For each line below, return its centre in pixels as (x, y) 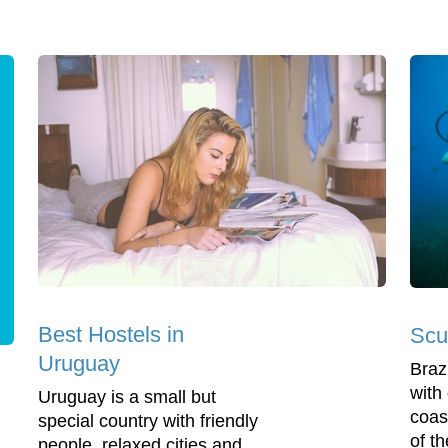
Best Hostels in (111, 335)
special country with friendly (148, 421)
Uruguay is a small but (127, 397)
